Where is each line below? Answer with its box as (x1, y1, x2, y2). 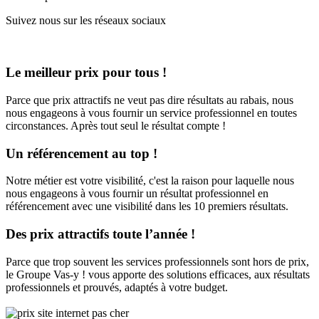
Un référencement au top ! (6, 145, 157, 161)
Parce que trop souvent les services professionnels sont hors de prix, (6, 255, 309, 268)
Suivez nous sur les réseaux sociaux (6, 14, 166, 27)
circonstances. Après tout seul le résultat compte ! (6, 119, 226, 132)
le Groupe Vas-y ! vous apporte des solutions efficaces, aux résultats (6, 268, 310, 281)
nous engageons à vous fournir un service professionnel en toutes (6, 106, 297, 119)
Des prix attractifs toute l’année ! (6, 226, 195, 242)
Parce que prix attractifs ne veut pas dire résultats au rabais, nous (6, 93, 293, 106)
